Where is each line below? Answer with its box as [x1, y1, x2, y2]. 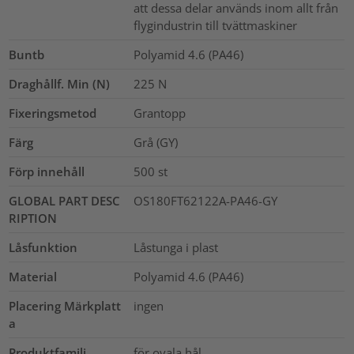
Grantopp [133, 104, 186, 121]
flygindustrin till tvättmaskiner [133, 17, 297, 33]
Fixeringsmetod [9, 104, 97, 121]
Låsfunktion [9, 239, 78, 255]
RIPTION [9, 209, 58, 226]
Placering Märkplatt [9, 297, 122, 314]
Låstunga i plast [133, 239, 218, 255]
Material [9, 268, 58, 284]
